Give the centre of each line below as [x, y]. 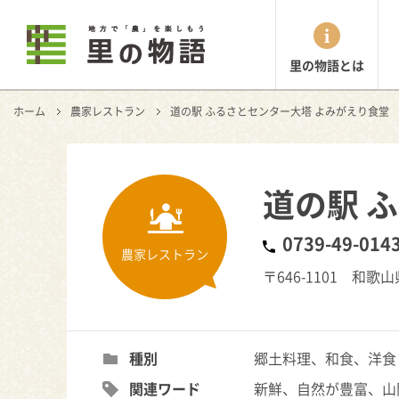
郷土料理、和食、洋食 [325, 358]
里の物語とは [327, 65]
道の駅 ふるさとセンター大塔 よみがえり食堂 [280, 111]
